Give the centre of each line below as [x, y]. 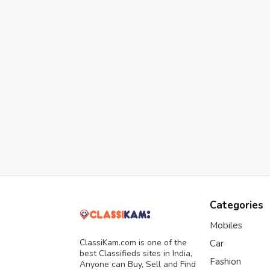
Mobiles [226, 225]
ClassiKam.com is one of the [133, 243]
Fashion [225, 262]
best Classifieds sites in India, [136, 254]
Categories [237, 205]
